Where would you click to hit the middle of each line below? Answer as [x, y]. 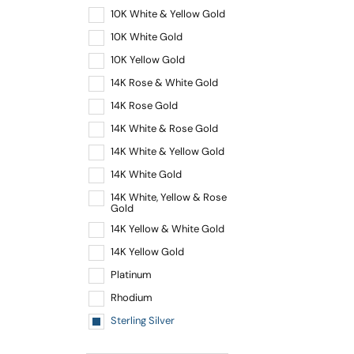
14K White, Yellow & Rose [169, 198]
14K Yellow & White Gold [168, 229]
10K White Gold [147, 37]
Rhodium [132, 298]
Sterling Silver [143, 321]
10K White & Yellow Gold [168, 14]
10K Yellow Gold [148, 60]
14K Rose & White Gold [164, 83]
